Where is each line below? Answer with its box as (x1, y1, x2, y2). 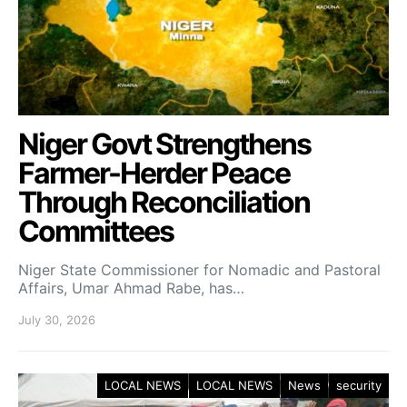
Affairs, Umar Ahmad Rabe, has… (18, 279, 244, 298)
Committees (18, 213, 174, 250)
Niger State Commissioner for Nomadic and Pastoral (18, 261, 381, 280)
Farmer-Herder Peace (18, 155, 290, 192)
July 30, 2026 (18, 313, 95, 328)
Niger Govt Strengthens (18, 126, 311, 163)
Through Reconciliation (18, 184, 310, 221)
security (336, 378, 382, 393)
